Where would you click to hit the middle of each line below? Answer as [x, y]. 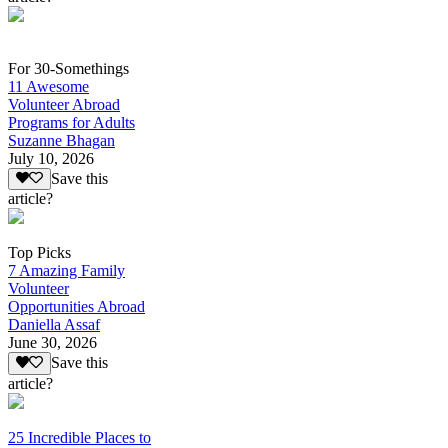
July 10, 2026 [51, 158]
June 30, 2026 [52, 343]
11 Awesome [48, 86]
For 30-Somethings [68, 68]
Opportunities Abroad [76, 307]
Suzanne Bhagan [61, 140]
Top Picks [39, 253]
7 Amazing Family [66, 271]
